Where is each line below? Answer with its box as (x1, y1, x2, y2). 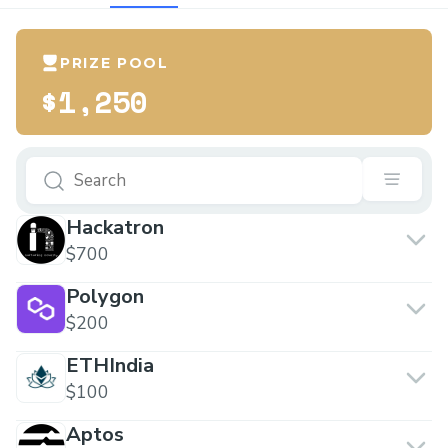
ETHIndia (66, 352, 154, 379)
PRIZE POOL (60, 54, 169, 72)
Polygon (66, 283, 144, 310)
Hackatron (66, 214, 164, 241)
